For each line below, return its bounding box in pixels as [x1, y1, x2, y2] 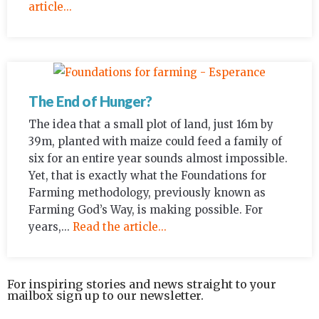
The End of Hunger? [28, 93, 152, 110]
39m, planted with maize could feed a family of [28, 135, 282, 149]
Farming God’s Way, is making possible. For [28, 203, 263, 217]
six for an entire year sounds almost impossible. [28, 152, 288, 166]
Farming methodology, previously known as [28, 186, 266, 200]
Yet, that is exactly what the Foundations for [28, 169, 266, 183]
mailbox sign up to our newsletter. [7, 288, 204, 303]
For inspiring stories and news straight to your [7, 277, 276, 292]
